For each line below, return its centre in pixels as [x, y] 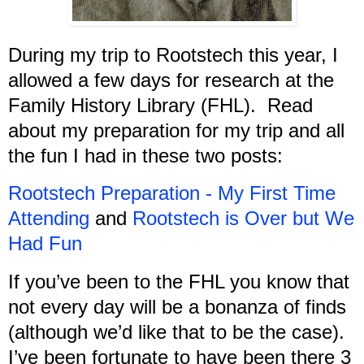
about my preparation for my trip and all [176, 130]
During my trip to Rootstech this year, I [173, 54]
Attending [49, 219]
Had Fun [45, 244]
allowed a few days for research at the [171, 80]
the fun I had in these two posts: [145, 155]
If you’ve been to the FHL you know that [179, 282]
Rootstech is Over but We [243, 219]
